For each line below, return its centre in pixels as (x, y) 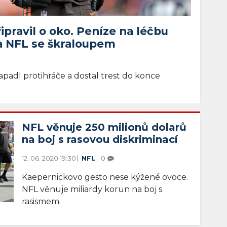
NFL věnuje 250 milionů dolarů (104, 127)
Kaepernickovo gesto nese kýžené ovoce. (105, 177)
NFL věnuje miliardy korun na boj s (92, 189)
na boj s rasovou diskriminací (100, 139)
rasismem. (42, 201)
